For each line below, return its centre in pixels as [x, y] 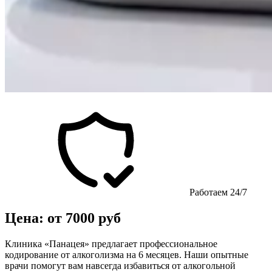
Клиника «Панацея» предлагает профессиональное [111, 243]
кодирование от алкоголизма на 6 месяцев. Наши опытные [127, 254]
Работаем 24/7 [217, 192]
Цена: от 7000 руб [63, 218]
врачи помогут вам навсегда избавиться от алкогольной [120, 265]
